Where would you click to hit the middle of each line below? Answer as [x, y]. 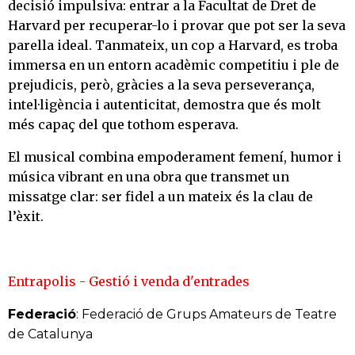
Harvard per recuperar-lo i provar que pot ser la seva [177, 26]
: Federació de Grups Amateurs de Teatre [206, 315]
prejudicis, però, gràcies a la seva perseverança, [161, 85]
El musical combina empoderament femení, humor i [175, 157]
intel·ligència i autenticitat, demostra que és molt [164, 105]
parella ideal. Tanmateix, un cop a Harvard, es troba [173, 46]
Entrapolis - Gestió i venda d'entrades [129, 282]
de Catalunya [50, 334]
